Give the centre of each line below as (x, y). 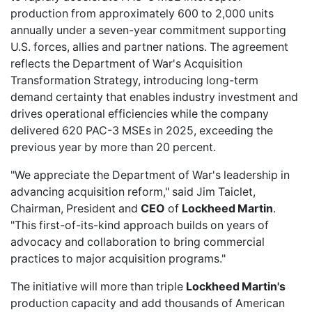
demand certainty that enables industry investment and (154, 97)
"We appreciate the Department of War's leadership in (150, 175)
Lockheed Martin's (236, 287)
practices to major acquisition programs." (118, 259)
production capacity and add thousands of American (148, 303)
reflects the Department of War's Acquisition (126, 64)
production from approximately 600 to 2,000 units (142, 14)
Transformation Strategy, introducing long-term (134, 80)
